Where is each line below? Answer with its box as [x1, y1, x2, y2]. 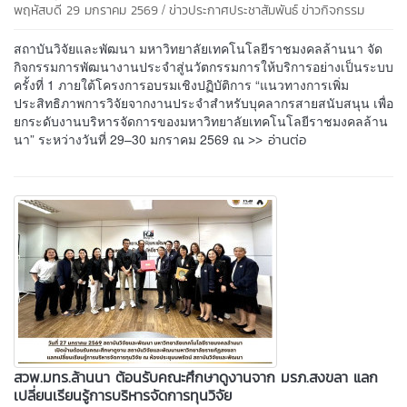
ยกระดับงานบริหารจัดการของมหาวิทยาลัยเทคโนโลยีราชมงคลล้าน [14, 111, 388, 130]
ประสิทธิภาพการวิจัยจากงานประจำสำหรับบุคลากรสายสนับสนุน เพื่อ [14, 93, 393, 112]
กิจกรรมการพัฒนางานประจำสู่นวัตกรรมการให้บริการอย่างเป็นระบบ [14, 56, 393, 75]
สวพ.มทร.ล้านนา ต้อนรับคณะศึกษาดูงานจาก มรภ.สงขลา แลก [14, 365, 378, 388]
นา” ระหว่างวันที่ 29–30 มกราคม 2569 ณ [14, 129, 248, 148]
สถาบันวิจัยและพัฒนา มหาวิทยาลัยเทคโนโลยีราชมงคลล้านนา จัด [14, 38, 382, 57]
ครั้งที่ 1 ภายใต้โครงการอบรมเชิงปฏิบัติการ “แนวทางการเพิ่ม [14, 74, 349, 94]
